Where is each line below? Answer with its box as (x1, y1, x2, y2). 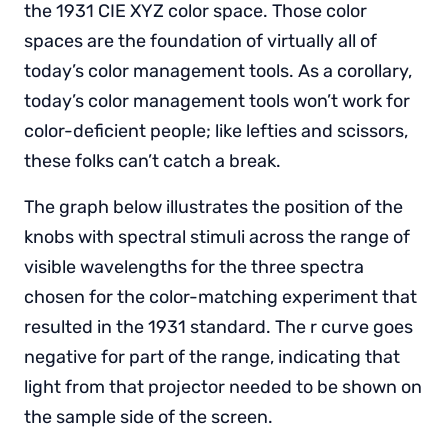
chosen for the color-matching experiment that (24, 285, 417, 308)
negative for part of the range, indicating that (24, 345, 400, 368)
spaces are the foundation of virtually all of (24, 29, 377, 52)
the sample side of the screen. (24, 405, 273, 428)
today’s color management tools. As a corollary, (24, 59, 412, 82)
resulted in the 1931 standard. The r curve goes (24, 315, 413, 338)
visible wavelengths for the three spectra (24, 255, 364, 278)
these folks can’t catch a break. (24, 149, 281, 172)
